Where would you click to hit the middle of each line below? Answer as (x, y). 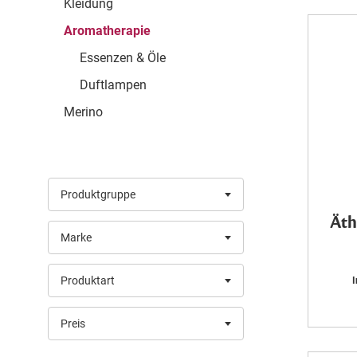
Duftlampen (113, 85)
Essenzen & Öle (123, 58)
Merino (83, 112)
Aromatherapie (107, 31)
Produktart (88, 280)
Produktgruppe (98, 194)
